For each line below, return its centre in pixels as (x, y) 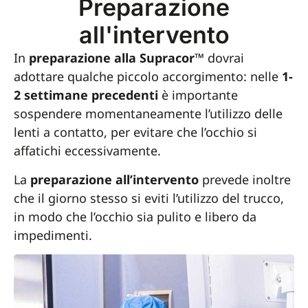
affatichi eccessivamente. (87, 151)
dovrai (224, 58)
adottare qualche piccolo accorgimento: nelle (148, 77)
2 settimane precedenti (86, 95)
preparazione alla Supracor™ (117, 58)
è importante (198, 95)
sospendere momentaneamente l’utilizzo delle (148, 114)
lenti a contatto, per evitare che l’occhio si (135, 132)
